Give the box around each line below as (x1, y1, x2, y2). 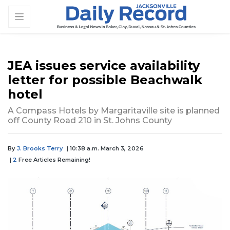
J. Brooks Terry (17, 145, 63, 152)
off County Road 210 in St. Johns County (8, 116, 172, 126)
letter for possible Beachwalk (8, 72, 202, 88)
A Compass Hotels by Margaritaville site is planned (8, 106, 220, 116)
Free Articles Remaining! (17, 156, 90, 164)
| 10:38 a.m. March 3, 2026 (67, 145, 144, 152)
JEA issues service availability (8, 58, 200, 73)
